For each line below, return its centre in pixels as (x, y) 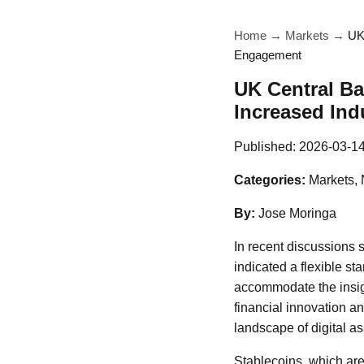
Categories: (270, 180)
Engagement (268, 55)
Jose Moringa (297, 213)
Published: (266, 147)
